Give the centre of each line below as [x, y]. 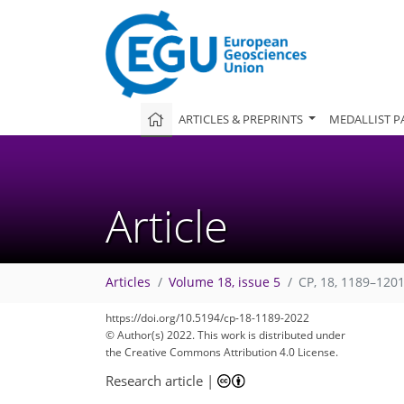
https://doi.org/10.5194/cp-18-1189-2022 [207, 318]
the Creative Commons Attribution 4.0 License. [222, 352]
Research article [154, 380]
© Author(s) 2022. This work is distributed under [225, 335]
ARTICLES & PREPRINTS [243, 119]
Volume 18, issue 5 [225, 283]
